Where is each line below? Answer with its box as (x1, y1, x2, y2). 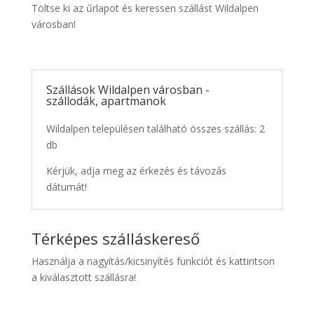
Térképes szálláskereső (31, 228, 200, 250)
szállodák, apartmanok (46, 93, 166, 109)
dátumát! (46, 180, 87, 194)
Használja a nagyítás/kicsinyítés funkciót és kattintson (31, 254, 275, 268)
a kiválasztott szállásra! (31, 271, 136, 285)
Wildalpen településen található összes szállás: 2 (46, 122, 265, 136)
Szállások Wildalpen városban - (46, 82, 210, 98)
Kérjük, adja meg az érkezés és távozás (46, 164, 226, 178)
